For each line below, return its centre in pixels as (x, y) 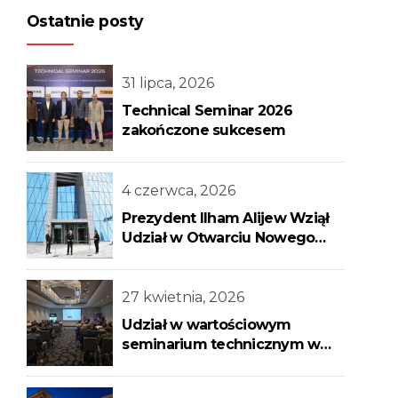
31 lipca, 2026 (168, 83)
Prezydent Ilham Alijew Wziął (226, 218)
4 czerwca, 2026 (179, 190)
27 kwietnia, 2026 (183, 298)
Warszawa (159, 364)
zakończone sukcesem (204, 130)
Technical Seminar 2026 (207, 110)
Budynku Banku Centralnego (224, 257)
